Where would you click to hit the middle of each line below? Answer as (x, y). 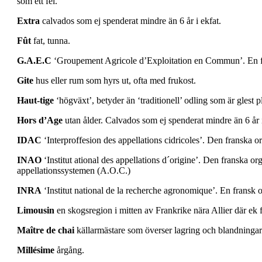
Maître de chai (46, 230)
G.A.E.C (34, 61)
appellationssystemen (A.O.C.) (74, 171)
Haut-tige (35, 101)
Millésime (36, 250)
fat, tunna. (51, 41)
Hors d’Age (40, 120)
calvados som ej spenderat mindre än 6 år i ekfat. (130, 21)
